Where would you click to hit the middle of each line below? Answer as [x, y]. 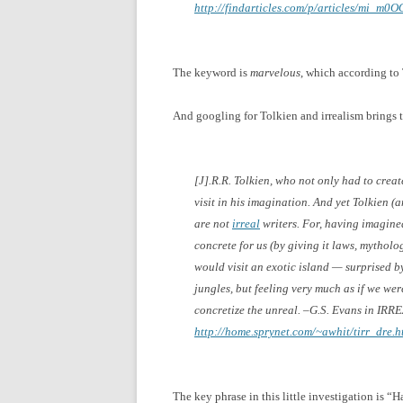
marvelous [275, 72]
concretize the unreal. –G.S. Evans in [286, 309]
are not [213, 223]
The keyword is [211, 72]
